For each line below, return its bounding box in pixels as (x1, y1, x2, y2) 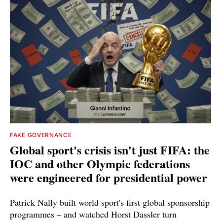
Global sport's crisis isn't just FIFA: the (10, 141, 210, 159)
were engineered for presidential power (10, 169, 207, 186)
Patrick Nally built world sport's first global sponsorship (10, 196, 210, 209)
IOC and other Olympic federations (10, 155, 190, 173)
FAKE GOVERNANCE (10, 131, 72, 139)
